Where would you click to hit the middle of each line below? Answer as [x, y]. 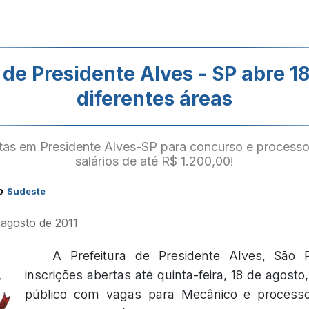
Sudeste [26, 191]
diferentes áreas [154, 99]
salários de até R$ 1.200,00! [154, 161]
